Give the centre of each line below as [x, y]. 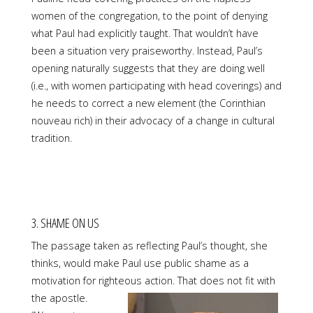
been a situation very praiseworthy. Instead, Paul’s [147, 50]
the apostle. [59, 298]
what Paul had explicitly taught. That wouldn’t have [145, 33]
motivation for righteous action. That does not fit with [153, 280]
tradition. [51, 138]
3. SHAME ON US [65, 222]
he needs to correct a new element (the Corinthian [148, 103]
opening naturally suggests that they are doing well [148, 68]
